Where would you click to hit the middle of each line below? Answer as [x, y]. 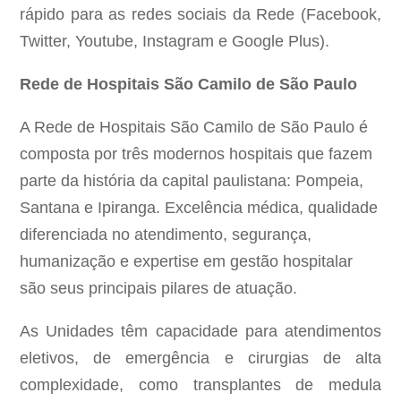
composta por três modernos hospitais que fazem [196, 154]
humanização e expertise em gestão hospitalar [187, 262]
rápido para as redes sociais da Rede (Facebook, [200, 15]
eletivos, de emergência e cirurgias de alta [200, 358]
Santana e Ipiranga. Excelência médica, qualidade [199, 208]
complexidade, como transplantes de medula [200, 385]
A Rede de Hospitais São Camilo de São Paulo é [194, 128]
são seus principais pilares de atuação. [159, 289]
